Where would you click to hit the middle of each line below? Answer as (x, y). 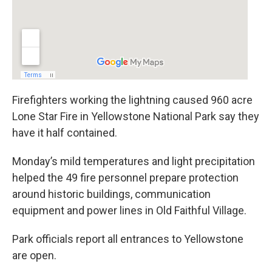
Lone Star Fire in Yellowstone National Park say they (136, 116)
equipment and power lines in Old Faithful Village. (129, 210)
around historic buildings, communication (111, 194)
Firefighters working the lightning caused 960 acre (132, 100)
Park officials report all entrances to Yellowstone (128, 239)
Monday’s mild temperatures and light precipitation (134, 161)
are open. (34, 255)
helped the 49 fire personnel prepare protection (125, 178)
